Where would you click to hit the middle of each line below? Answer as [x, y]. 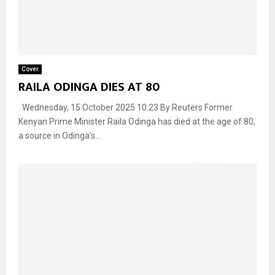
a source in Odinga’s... [60, 135]
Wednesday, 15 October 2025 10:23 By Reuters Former [126, 107]
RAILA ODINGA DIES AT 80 [89, 87]
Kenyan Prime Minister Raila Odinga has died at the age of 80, [137, 121]
